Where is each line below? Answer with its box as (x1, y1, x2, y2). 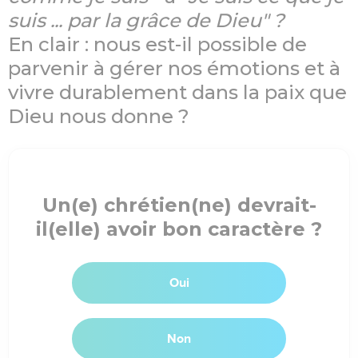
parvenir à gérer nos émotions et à (8, 57, 340, 81)
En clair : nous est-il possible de (8, 33, 307, 57)
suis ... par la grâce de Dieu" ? (8, 9, 284, 33)
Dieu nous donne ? (8, 105, 189, 129)
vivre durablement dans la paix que (8, 81, 347, 105)
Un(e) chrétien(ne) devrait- (42, 193, 316, 217)
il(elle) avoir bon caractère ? (36, 217, 322, 241)
